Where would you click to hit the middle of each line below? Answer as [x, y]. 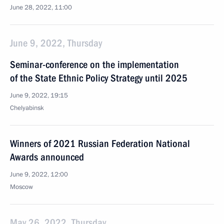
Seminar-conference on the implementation [94, 64]
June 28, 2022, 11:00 [41, 7]
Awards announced [47, 157]
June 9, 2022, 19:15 [39, 95]
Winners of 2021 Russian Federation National [100, 143]
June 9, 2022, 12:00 [39, 174]
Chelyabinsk [27, 108]
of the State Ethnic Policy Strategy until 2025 [99, 78]
